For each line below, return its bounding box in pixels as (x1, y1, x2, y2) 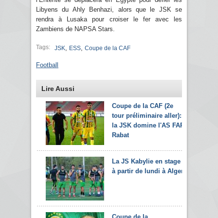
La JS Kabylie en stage (112, 157, 181, 165)
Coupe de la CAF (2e (112, 102, 173, 109)
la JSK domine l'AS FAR (112, 121, 184, 129)
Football (36, 61, 58, 69)
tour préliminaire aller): (112, 111, 182, 119)
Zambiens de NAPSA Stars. (36, 25, 115, 33)
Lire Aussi (41, 84, 74, 92)
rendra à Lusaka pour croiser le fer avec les (36, 15, 182, 23)
